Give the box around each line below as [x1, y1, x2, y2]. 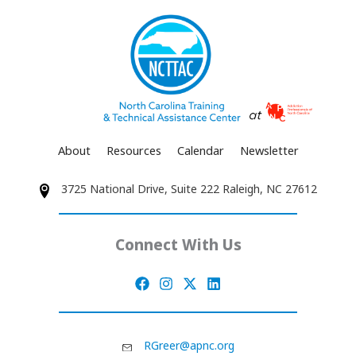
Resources [106, 142, 161, 159]
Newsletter [239, 142, 299, 159]
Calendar [176, 142, 224, 159]
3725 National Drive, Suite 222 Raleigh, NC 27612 [60, 181, 317, 197]
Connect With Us [114, 234, 242, 255]
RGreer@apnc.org [143, 338, 234, 354]
